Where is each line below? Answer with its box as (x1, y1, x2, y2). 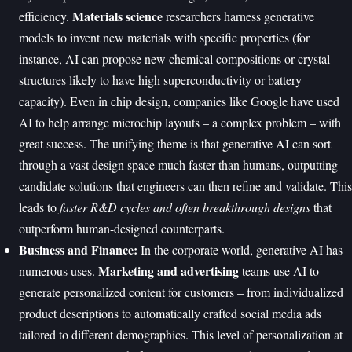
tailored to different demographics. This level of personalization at (19, 326, 343, 343)
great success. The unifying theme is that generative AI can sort (19, 135, 331, 152)
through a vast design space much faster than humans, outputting (19, 156, 338, 173)
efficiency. (19, 8, 72, 24)
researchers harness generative (163, 8, 314, 24)
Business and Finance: (19, 240, 137, 258)
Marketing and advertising (98, 262, 239, 280)
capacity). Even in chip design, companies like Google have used (19, 93, 339, 109)
